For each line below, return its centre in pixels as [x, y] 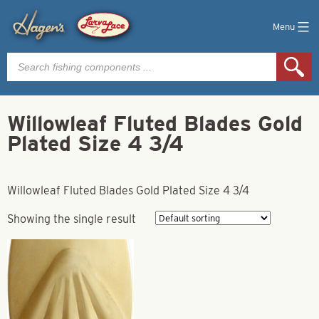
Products [30, 57]
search [24, 69]
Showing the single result [72, 219]
